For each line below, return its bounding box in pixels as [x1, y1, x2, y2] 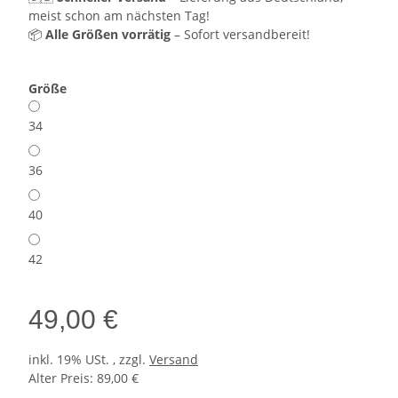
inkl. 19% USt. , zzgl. [28, 351, 149, 369]
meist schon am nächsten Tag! [28, 7, 210, 25]
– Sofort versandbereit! [171, 26, 310, 44]
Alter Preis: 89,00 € [28, 370, 139, 387]
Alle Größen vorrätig [45, 26, 171, 44]
